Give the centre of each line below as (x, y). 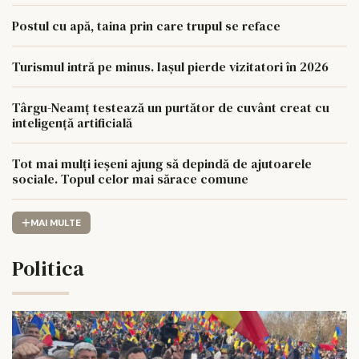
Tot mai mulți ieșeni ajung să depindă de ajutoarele (162, 163)
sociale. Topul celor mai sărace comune (130, 179)
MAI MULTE (55, 223)
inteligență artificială (72, 123)
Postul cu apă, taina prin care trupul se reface (146, 26)
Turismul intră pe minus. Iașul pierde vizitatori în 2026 (170, 67)
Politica (48, 269)
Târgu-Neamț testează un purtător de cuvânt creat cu (171, 107)
